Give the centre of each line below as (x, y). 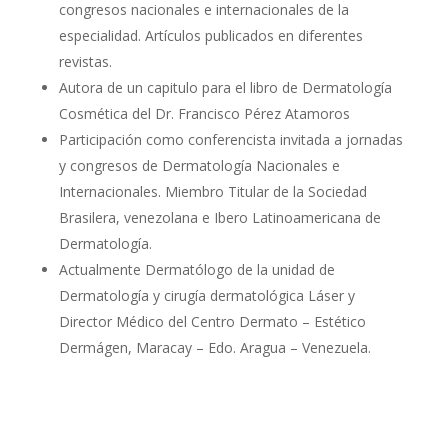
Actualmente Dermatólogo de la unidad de (196, 269)
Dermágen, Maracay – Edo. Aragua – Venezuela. (214, 347)
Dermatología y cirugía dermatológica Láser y (206, 295)
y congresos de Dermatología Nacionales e (199, 165)
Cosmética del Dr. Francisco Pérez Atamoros (204, 113)
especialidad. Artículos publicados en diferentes (210, 35)
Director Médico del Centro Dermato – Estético (212, 321)
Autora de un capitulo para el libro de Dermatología (225, 87)
